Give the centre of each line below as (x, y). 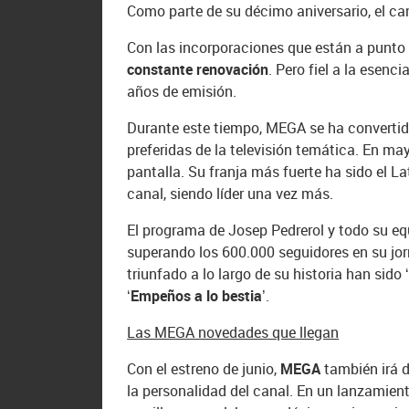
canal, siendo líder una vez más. (231, 194)
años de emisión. (182, 92)
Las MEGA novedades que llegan (233, 333)
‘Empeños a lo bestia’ (197, 296)
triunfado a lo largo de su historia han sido (265, 274)
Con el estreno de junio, (204, 369)
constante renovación (198, 70)
